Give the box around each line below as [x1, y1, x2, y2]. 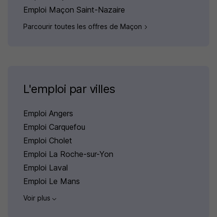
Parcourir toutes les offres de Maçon [23, 22, 144, 31]
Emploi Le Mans [23, 176, 80, 186]
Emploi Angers [23, 108, 73, 119]
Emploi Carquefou [23, 122, 85, 132]
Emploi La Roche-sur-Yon [23, 149, 113, 159]
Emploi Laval [23, 163, 68, 173]
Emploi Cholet [23, 136, 72, 146]
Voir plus [23, 194, 52, 202]
